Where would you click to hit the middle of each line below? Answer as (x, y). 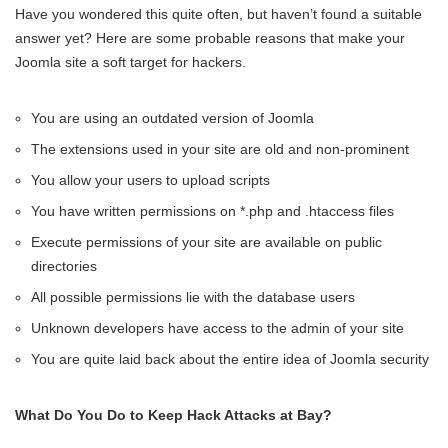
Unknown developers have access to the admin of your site (217, 327)
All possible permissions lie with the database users (193, 296)
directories (64, 265)
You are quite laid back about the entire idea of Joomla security (230, 358)
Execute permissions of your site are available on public (206, 241)
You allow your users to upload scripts (150, 179)
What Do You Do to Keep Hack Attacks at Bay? (173, 414)
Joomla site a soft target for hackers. (130, 61)
